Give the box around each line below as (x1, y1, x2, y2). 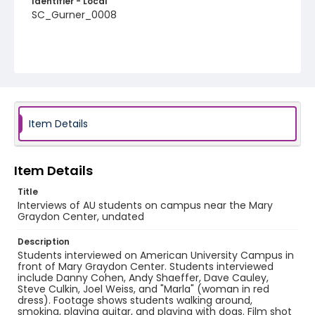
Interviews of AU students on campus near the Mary (18, 198, 273, 212)
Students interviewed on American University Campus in (18, 248, 294, 262)
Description (18, 236, 70, 247)
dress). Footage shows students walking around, (18, 293, 252, 307)
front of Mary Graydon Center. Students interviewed (18, 259, 274, 274)
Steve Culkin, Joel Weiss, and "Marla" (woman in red (18, 282, 269, 296)
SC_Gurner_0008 (32, 8, 117, 22)
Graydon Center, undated (18, 210, 144, 224)
